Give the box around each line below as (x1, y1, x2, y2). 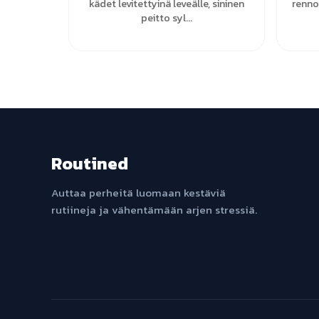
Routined (51, 151, 128, 176)
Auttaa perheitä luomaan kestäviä (51, 184, 226, 201)
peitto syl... (141, 10, 192, 26)
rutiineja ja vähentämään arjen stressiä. (51, 202, 257, 218)
